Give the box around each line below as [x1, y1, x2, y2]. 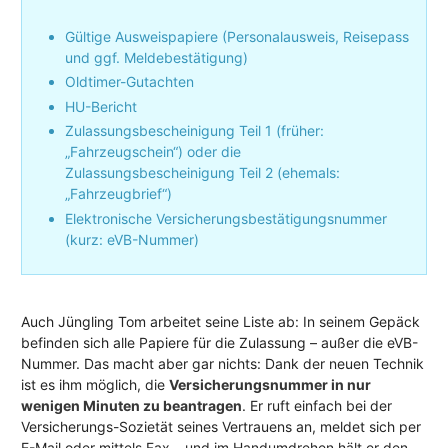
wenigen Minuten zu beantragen [21, 396, 242, 414]
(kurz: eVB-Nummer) [65, 230, 199, 248]
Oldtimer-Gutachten [65, 73, 194, 91]
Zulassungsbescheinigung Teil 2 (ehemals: [65, 164, 340, 182]
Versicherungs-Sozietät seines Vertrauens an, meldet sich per [21, 417, 421, 435]
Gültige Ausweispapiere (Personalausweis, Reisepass [65, 27, 409, 45]
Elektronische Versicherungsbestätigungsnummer [65, 209, 387, 227]
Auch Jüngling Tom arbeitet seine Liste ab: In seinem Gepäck [21, 312, 420, 330]
